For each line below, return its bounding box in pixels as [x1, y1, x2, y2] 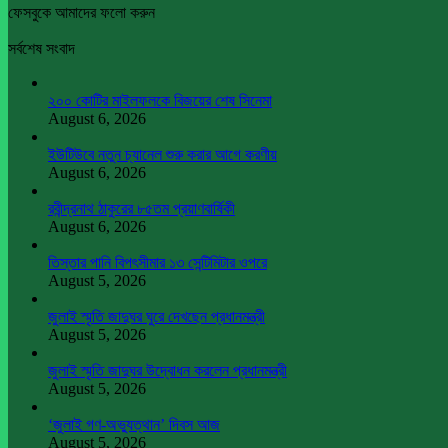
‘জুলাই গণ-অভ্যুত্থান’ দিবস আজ [48, 415, 220, 433]
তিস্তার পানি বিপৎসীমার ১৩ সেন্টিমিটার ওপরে [48, 253, 267, 271]
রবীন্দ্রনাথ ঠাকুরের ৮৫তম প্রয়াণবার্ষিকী [48, 199, 235, 217]
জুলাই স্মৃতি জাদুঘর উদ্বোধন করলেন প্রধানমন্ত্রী [48, 361, 287, 379]
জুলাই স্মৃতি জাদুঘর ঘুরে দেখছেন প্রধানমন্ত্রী [48, 307, 265, 325]
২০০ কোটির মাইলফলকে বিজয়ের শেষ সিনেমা [48, 91, 272, 109]
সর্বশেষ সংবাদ [8, 39, 75, 57]
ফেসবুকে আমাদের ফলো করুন [8, 3, 155, 21]
